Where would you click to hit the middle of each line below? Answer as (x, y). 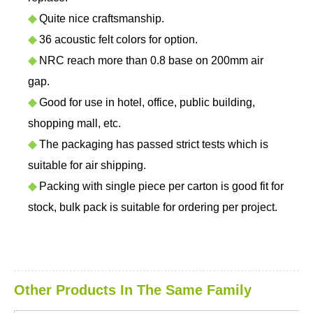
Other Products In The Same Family (133, 290)
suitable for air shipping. (87, 165)
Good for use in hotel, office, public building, (146, 102)
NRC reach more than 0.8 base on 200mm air (150, 60)
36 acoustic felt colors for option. (117, 39)
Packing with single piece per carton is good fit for (160, 186)
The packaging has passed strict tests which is (152, 144)
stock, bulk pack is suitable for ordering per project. (153, 207)
